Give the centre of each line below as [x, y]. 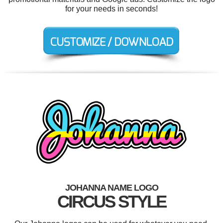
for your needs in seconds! [111, 8]
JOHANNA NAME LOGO [111, 187]
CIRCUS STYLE [111, 201]
